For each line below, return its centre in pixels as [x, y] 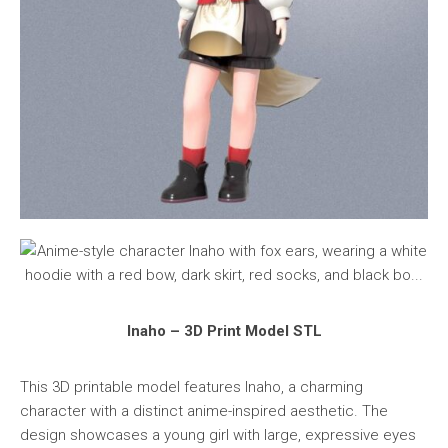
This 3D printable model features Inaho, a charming [191, 386]
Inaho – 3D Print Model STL [224, 330]
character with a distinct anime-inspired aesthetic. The [204, 410]
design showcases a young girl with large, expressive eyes [218, 434]
